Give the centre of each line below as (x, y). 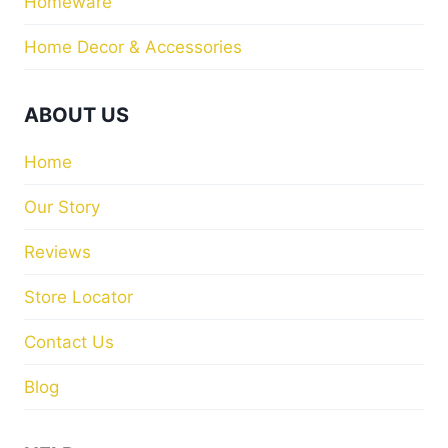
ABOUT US (76, 115)
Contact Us (69, 341)
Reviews (57, 251)
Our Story (62, 206)
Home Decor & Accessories (133, 46)
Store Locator (78, 296)
